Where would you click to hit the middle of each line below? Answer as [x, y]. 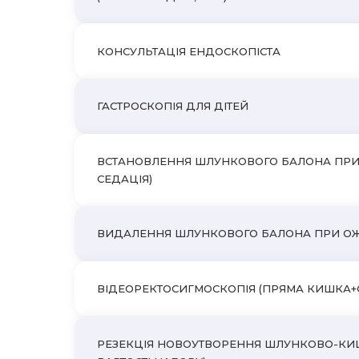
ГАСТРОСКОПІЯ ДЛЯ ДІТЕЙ [173, 106]
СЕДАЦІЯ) [125, 178]
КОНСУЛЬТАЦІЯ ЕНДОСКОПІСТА [189, 51]
